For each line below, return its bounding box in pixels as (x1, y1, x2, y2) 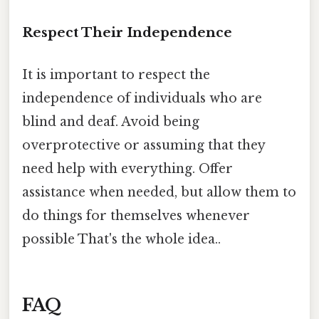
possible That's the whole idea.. (22, 231, 221, 248)
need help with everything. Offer (22, 161, 233, 177)
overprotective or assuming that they (22, 137, 265, 154)
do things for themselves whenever (22, 208, 250, 224)
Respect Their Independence (22, 23, 232, 41)
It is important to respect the (22, 67, 210, 83)
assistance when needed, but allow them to (22, 184, 296, 201)
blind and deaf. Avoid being (22, 114, 199, 130)
